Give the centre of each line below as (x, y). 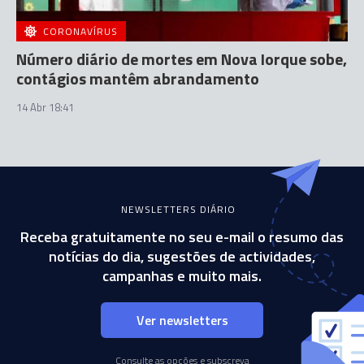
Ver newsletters (182, 320)
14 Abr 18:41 (45, 107)
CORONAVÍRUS (80, 31)
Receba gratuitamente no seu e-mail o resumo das (182, 237)
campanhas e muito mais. (182, 276)
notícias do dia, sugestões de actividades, (182, 256)
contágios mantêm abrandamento (138, 78)
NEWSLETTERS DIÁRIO (178, 209)
